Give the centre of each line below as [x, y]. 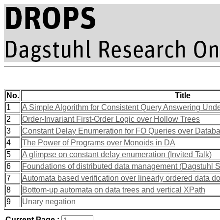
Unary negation [49, 202]
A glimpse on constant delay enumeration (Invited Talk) [117, 154]
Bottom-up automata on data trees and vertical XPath [114, 190]
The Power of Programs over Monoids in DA [99, 143]
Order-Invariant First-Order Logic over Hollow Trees [111, 119]
